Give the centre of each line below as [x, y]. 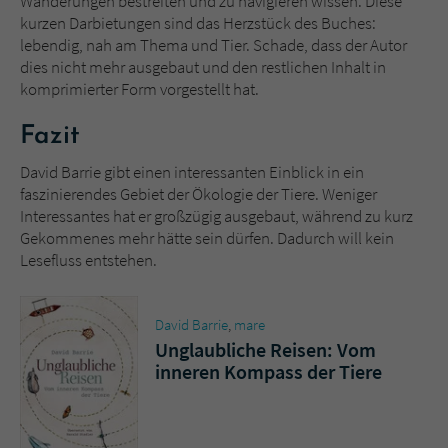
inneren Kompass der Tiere [268, 371]
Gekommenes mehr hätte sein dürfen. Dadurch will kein [207, 237]
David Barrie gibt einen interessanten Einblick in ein [192, 171]
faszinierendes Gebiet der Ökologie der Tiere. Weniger [198, 193]
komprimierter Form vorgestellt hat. [139, 88]
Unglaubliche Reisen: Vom [265, 349]
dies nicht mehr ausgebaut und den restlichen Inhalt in [203, 66]
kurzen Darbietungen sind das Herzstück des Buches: [198, 22]
